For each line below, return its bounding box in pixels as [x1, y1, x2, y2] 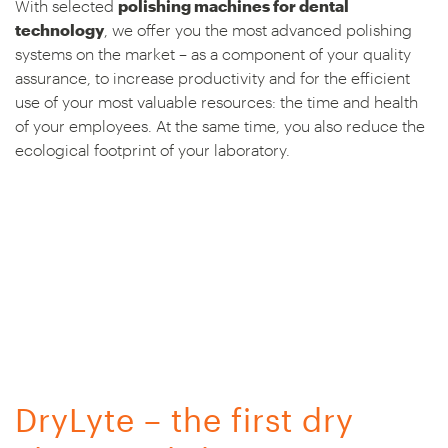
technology [15, 20, 104, 40]
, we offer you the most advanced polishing [104, 20, 412, 40]
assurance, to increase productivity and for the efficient [15, 68, 410, 88]
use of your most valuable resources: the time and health [15, 92, 418, 112]
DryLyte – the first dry [15, 401, 354, 439]
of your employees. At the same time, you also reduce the [15, 116, 425, 136]
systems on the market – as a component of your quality [15, 44, 411, 64]
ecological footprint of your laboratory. [15, 140, 290, 160]
